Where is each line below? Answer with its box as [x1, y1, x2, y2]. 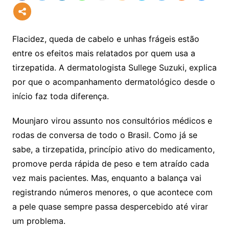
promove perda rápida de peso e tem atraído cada [12, 158, 209, 169]
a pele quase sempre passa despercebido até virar [12, 201, 208, 212]
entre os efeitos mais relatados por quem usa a [12, 48, 195, 58]
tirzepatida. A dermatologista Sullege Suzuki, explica [12, 62, 217, 73]
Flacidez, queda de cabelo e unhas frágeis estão [12, 33, 199, 44]
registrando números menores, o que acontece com [12, 187, 213, 197]
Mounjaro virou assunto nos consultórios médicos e [12, 115, 212, 126]
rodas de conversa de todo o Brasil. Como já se [12, 129, 197, 140]
